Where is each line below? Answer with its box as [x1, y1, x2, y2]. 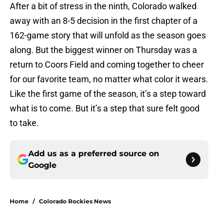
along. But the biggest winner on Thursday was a [10, 45, 197, 55]
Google [28, 161, 56, 170]
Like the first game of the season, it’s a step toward [10, 89, 206, 99]
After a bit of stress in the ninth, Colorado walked [10, 1, 197, 12]
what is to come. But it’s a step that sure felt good [10, 103, 200, 114]
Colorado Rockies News [39, 198, 111, 205]
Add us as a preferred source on [28, 149, 159, 159]
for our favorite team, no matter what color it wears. [10, 74, 208, 85]
